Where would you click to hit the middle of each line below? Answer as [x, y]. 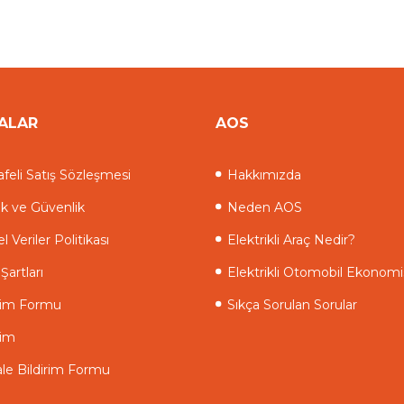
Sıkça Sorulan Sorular [292, 305]
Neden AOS [264, 207]
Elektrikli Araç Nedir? [291, 240]
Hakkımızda [264, 175]
